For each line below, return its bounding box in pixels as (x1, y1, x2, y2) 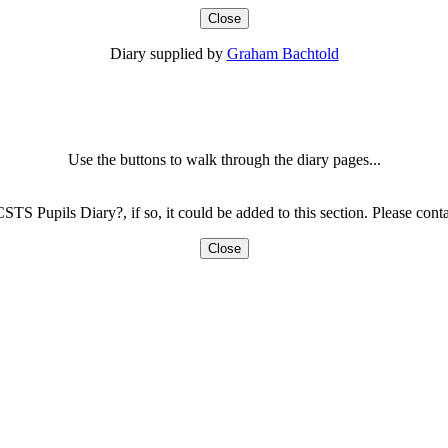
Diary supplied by (109, 45, 227, 62)
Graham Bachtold (226, 45, 339, 62)
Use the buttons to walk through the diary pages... (67, 151, 381, 168)
